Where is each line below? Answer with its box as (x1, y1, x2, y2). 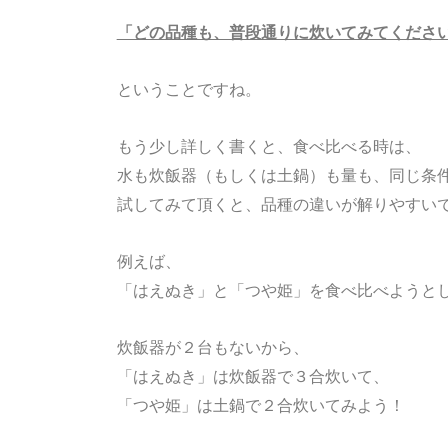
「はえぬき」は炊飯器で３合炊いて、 (116, 366, 389, 387)
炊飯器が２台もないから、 (116, 337, 309, 358)
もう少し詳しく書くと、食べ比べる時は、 (116, 136, 421, 157)
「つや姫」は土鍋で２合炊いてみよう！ (116, 395, 405, 416)
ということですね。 (116, 79, 261, 100)
